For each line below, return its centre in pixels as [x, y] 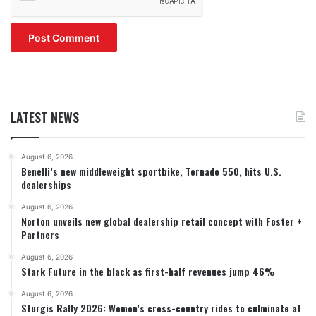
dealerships [46, 184]
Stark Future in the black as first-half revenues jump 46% [148, 271]
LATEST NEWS [45, 117]
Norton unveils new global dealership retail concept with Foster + [162, 221]
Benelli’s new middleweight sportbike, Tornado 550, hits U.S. [151, 171]
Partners [40, 234]
